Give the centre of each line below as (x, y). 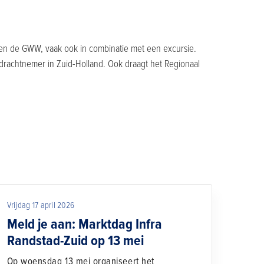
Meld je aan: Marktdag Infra (84, 224)
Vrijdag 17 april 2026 (41, 205)
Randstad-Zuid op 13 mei (75, 240)
